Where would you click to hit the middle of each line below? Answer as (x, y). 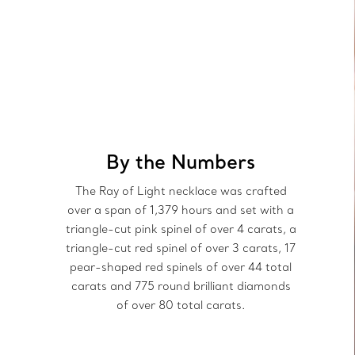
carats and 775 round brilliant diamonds (181, 286)
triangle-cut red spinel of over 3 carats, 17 (181, 248)
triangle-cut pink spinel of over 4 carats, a (181, 229)
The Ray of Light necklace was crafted (181, 191)
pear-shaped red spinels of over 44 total (181, 267)
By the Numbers (181, 162)
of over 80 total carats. (181, 305)
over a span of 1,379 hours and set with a (181, 210)
